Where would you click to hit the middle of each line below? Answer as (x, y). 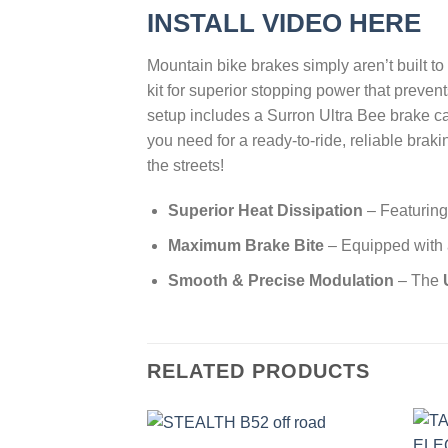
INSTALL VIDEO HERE (284, 22)
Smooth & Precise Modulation (280, 280)
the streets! (185, 165)
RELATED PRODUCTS (258, 371)
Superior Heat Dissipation (265, 211)
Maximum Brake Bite (245, 246)
